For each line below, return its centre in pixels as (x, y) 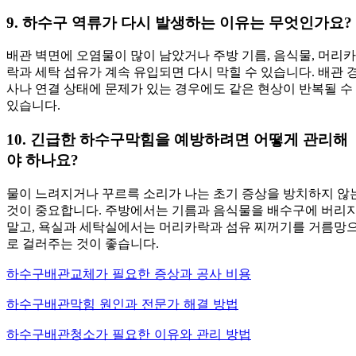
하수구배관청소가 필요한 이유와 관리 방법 (129, 333)
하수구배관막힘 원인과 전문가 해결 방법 (122, 303)
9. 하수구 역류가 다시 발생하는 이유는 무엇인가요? (179, 22)
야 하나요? (43, 160)
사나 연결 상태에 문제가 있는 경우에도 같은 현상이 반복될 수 (180, 89)
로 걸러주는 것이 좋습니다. (83, 243)
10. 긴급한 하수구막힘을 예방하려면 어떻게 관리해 (177, 139)
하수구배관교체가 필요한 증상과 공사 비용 (129, 273)
